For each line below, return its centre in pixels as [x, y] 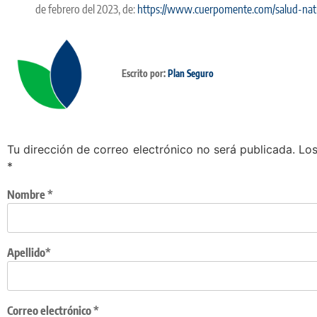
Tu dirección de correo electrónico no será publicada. [151, 149]
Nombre [27, 194]
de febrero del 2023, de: [86, 9]
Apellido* [29, 253]
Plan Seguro [190, 74]
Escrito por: [144, 74]
